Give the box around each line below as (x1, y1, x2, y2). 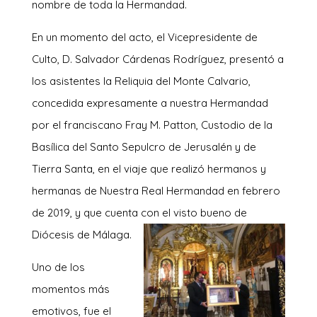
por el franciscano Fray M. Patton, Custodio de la (31, 117, 272, 132)
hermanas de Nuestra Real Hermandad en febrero (31, 183, 280, 197)
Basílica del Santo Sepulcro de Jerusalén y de (31, 139, 256, 154)
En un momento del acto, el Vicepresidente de (31, 30, 258, 44)
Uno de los (31, 260, 85, 274)
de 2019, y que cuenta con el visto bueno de (31, 205, 247, 219)
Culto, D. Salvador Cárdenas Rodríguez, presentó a (31, 52, 284, 66)
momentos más (31, 282, 110, 296)
